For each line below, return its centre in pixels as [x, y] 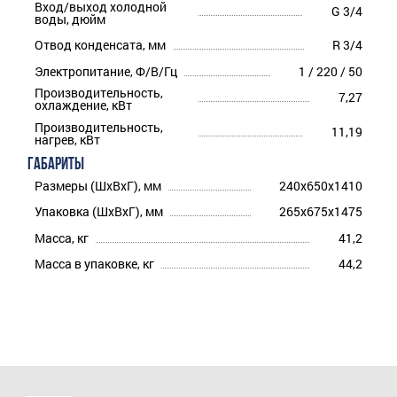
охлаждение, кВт [83, 105]
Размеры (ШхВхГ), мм [98, 185]
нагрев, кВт [67, 139]
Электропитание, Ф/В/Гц [106, 71]
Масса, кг [62, 237]
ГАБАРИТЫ [56, 165]
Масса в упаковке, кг [94, 264]
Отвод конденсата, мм [100, 45]
